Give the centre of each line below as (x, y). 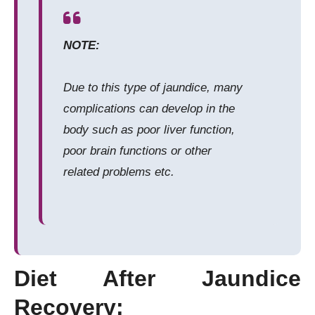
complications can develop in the (149, 109)
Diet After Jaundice (157, 278)
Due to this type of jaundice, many (153, 88)
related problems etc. (119, 172)
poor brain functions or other (137, 151)
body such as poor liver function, (149, 130)
